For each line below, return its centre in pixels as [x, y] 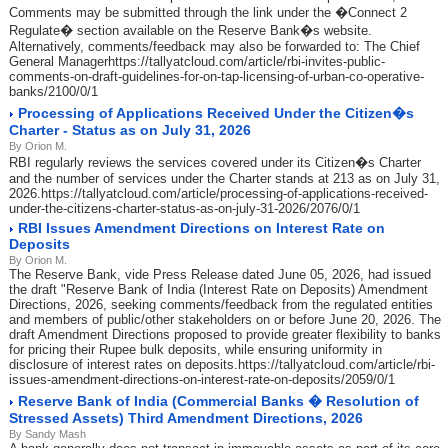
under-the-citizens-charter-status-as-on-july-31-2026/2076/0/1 [184, 208]
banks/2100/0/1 [53, 91]
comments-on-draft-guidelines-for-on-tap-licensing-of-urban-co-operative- [216, 76]
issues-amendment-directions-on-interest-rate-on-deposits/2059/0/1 [202, 379]
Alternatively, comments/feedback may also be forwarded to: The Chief [214, 46]
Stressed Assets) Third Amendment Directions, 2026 [186, 418]
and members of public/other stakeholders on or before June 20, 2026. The [225, 319]
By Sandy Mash [47, 434]
